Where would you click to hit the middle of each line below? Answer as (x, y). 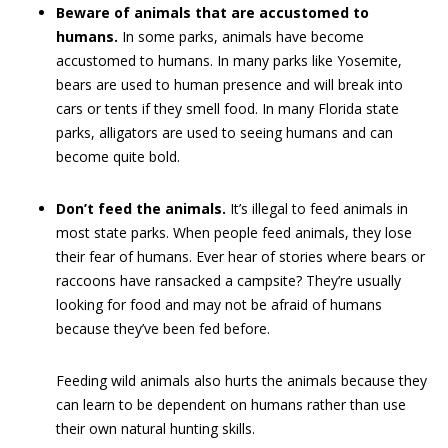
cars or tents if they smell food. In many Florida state (227, 108)
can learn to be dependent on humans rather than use (231, 404)
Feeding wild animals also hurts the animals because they (241, 380)
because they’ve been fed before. (163, 328)
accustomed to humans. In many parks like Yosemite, (229, 60)
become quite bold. (118, 156)
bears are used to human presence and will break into (229, 84)
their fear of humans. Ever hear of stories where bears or (240, 256)
